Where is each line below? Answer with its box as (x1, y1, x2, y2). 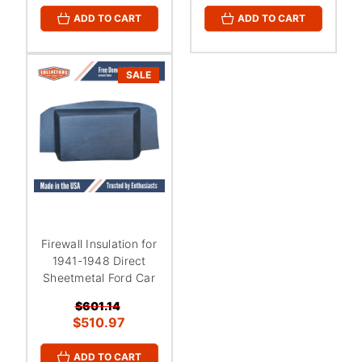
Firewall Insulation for (41, 237, 157, 251)
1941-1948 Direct (52, 254, 146, 268)
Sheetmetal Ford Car (43, 271, 155, 285)
